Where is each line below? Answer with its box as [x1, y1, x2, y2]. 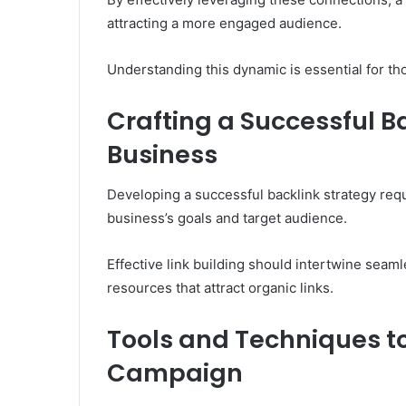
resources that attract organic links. [107, 279, 333, 297]
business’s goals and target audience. [107, 209, 347, 227]
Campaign [107, 356, 243, 391]
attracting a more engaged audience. [107, 14, 342, 32]
